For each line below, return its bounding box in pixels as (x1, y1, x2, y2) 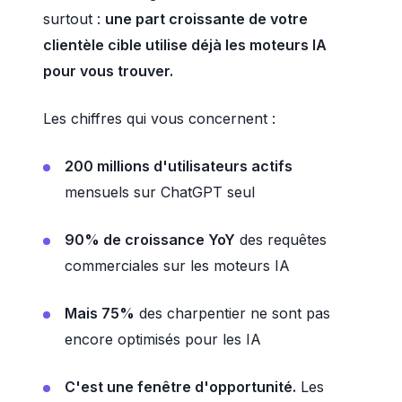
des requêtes (235, 231, 327, 249)
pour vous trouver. (43, 62, 173, 80)
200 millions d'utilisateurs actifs (65, 157, 293, 175)
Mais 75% (65, 304, 135, 322)
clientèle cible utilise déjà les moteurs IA (43, 36, 327, 54)
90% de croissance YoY (65, 231, 235, 249)
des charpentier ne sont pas (135, 304, 330, 322)
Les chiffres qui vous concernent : (43, 109, 275, 127)
